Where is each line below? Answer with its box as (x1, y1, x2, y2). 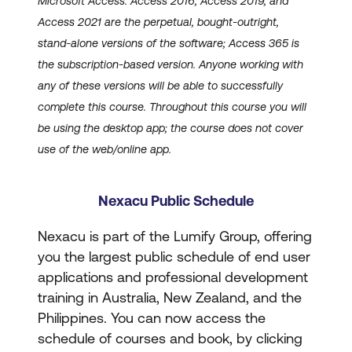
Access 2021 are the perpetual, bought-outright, (38, 16, 279, 28)
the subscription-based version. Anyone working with (38, 58, 303, 71)
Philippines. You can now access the (38, 310, 266, 326)
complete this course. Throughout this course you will (38, 101, 306, 113)
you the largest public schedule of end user (38, 248, 310, 265)
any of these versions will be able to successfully (38, 79, 283, 92)
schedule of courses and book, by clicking (38, 330, 302, 346)
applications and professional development (38, 269, 308, 285)
